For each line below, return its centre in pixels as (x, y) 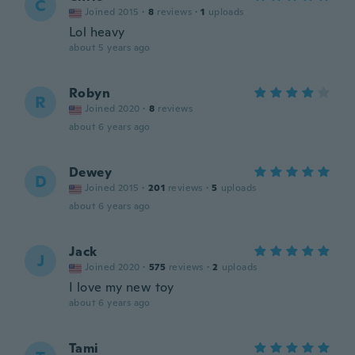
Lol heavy (97, 32)
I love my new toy (122, 287)
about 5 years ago (110, 48)
